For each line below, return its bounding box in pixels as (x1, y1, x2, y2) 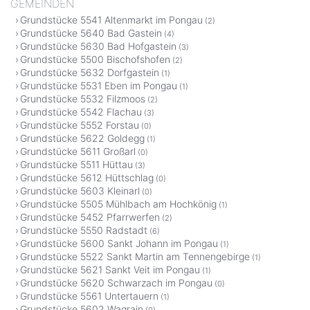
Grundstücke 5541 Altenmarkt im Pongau (20, 13, 203, 26)
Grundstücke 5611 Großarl (20, 145, 136, 157)
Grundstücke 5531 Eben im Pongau (20, 79, 177, 91)
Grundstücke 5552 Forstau (20, 118, 139, 131)
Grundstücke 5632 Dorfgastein (20, 66, 159, 78)
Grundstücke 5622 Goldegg (20, 131, 145, 144)
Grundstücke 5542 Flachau (20, 105, 142, 118)
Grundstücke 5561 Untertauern (20, 289, 158, 302)
